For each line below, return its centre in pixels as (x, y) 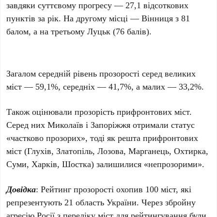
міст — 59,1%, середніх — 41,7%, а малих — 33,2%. (105, 86)
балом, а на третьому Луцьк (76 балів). (79, 31)
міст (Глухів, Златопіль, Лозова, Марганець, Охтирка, (108, 150)
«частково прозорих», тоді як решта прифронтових (102, 137)
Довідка (21, 189)
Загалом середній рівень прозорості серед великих (101, 73)
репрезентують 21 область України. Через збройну (101, 202)
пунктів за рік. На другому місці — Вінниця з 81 (98, 18)
